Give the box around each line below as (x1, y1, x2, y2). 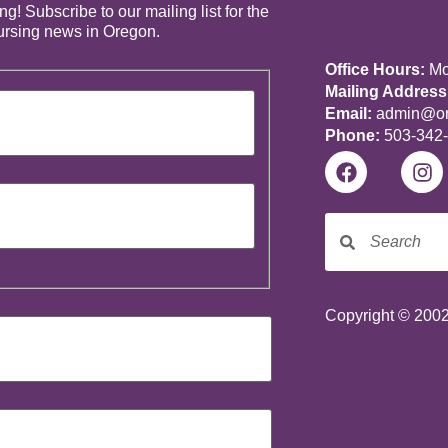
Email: (325, 105, 373, 122)
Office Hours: (325, 61, 426, 78)
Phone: (325, 127, 381, 144)
